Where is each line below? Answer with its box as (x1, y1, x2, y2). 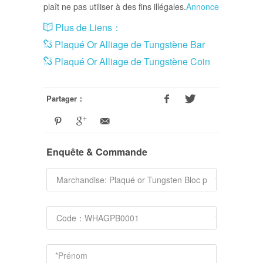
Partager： (46, 93, 85, 104)
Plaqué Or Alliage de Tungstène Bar (52, 38, 205, 52)
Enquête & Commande (46, 145, 147, 159)
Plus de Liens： (53, 21, 122, 35)
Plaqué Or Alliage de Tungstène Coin (52, 55, 210, 69)
